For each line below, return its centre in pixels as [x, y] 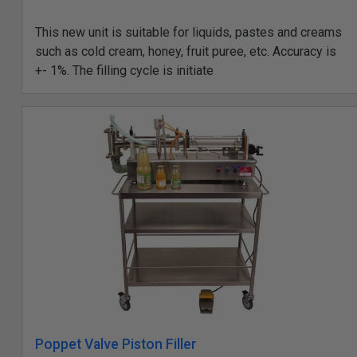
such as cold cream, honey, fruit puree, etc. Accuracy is [186, 52]
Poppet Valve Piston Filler [116, 345]
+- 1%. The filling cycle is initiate [124, 71]
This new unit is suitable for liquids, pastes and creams [188, 33]
